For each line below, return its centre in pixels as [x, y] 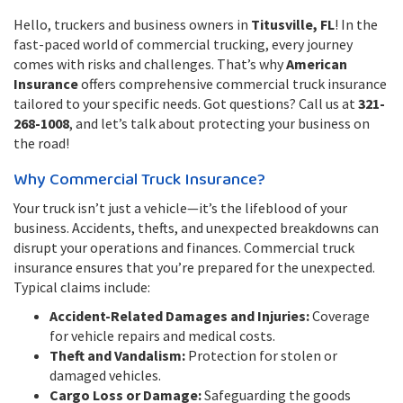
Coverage [340, 316]
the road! [41, 143]
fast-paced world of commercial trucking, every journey [183, 44]
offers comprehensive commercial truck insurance [233, 84]
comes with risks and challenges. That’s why [150, 64]
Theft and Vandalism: [117, 355]
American [317, 64]
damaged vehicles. [105, 375]
